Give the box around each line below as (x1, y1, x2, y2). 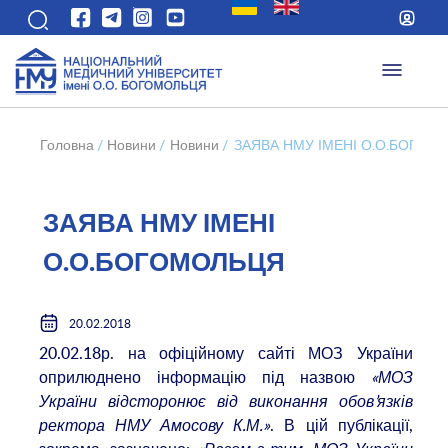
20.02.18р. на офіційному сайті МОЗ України (39, 341, 413, 364)
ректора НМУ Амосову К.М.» (39, 413, 271, 436)
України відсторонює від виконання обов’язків (39, 389, 413, 412)
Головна (39, 135, 94, 155)
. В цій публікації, (270, 413, 413, 436)
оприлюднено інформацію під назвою (39, 365, 371, 388)
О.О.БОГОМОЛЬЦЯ (42, 249, 285, 276)
